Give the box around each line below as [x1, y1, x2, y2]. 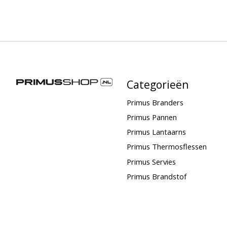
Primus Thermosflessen [126, 141, 207, 152]
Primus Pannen [126, 112, 177, 123]
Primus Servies [126, 156, 176, 167]
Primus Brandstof [126, 171, 186, 181]
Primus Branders [126, 97, 183, 108]
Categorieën [126, 77, 189, 92]
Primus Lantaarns [126, 127, 186, 137]
